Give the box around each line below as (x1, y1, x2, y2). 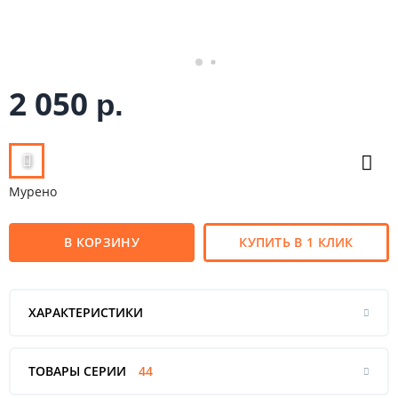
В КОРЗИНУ (64, 233, 139, 251)
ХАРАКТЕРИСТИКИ (28, 303, 143, 321)
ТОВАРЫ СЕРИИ (28, 362, 130, 379)
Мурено (9, 182, 57, 200)
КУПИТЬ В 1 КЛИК (239, 233, 354, 251)
